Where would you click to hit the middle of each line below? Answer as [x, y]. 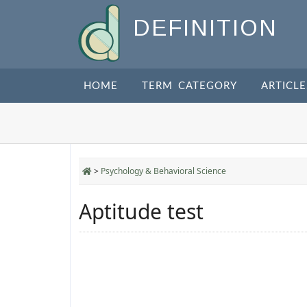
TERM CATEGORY [189, 86]
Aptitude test [141, 211]
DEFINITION [205, 28]
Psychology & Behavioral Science [163, 171]
